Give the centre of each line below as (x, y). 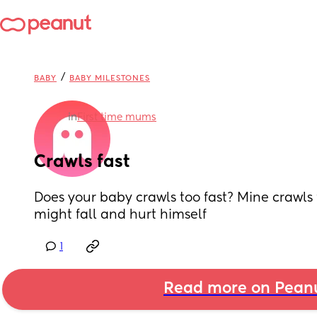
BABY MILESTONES (110, 78)
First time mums (117, 117)
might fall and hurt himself (120, 215)
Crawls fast (82, 162)
